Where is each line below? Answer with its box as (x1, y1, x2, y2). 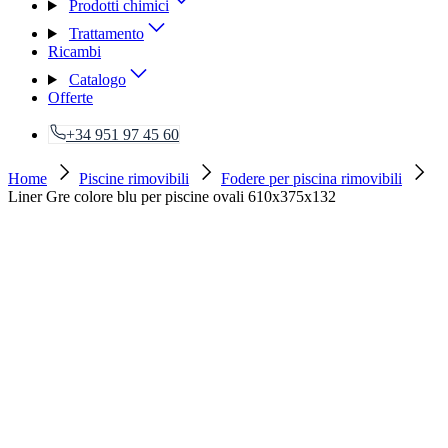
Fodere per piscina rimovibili (221, 170, 402, 187)
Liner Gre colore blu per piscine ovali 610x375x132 (8, 188, 336, 205)
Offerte (48, 89, 93, 106)
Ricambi (48, 43, 101, 60)
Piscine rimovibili (79, 170, 189, 187)
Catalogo (68, 71, 126, 88)
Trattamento (68, 25, 144, 42)
